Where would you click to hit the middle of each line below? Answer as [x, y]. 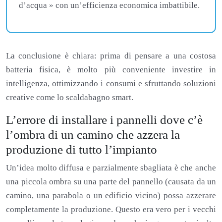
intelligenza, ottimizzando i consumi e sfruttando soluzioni [111, 83]
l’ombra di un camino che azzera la [93, 134]
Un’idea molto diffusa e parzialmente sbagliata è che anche [111, 167]
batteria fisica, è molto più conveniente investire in [111, 69]
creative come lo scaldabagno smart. [70, 97]
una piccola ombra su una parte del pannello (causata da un [111, 181]
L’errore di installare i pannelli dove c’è [104, 119]
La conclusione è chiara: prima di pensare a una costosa [111, 55]
